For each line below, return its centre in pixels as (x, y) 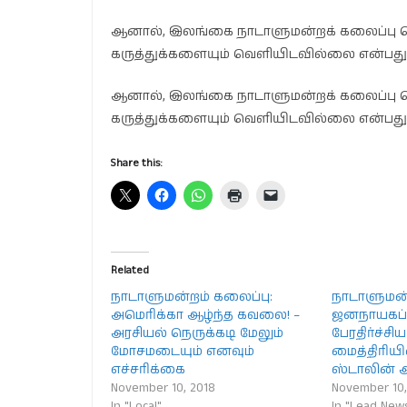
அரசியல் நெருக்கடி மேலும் (197, 333)
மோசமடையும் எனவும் (183, 352)
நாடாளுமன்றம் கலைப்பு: (192, 297)
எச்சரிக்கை (148, 370)
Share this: (137, 163)
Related (130, 270)
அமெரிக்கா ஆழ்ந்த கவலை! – (205, 315)
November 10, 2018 (163, 388)
